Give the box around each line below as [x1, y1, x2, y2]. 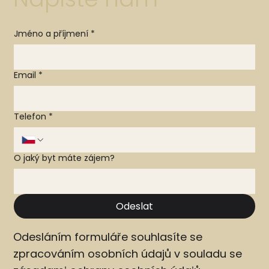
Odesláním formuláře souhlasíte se [13, 229, 203, 244]
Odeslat [115, 199, 153, 213]
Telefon [14, 110, 47, 122]
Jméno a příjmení [14, 27, 89, 40]
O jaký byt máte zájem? [14, 151, 115, 164]
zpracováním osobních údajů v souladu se [13, 246, 243, 261]
